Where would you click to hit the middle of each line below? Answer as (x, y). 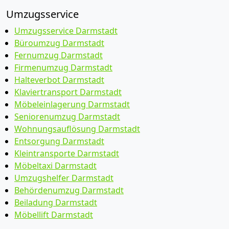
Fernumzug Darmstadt (59, 55)
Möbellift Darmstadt (54, 215)
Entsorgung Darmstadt (59, 141)
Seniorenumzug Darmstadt (67, 117)
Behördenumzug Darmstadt (69, 190)
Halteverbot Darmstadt (59, 80)
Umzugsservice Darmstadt (66, 31)
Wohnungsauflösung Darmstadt (77, 129)
